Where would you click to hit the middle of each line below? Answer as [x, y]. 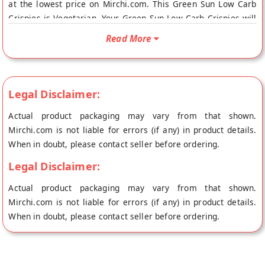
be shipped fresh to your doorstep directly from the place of [132, 32]
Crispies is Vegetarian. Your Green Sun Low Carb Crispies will [132, 18]
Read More [129, 38]
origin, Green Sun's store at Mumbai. [81, 46]
